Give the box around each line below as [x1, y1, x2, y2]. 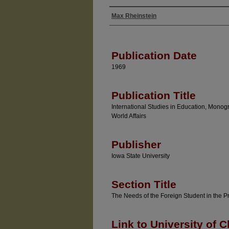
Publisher [111, 139, 161, 150]
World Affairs [111, 112, 146, 120]
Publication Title [111, 89, 196, 101]
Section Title [111, 178, 176, 190]
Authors [109, 19, 144, 33]
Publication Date [111, 50, 197, 61]
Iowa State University [111, 152, 170, 159]
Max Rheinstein [111, 12, 156, 19]
